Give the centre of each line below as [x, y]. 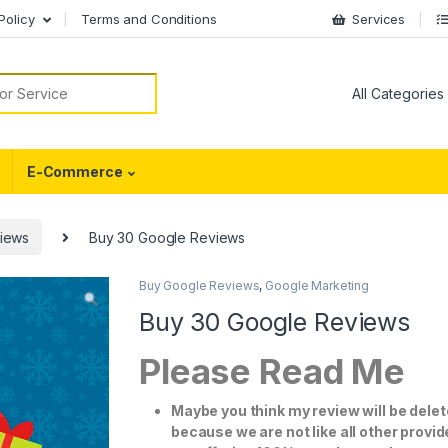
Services [379, 18]
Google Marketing [317, 286]
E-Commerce [74, 172]
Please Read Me [276, 371]
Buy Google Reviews [199, 286]
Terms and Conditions [149, 18]
